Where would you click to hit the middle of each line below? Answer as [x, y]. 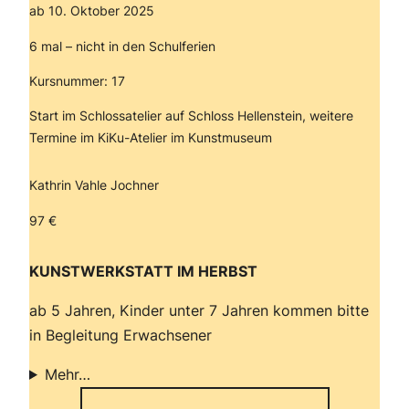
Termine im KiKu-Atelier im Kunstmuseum [152, 137]
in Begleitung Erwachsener [121, 335]
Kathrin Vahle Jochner [94, 185]
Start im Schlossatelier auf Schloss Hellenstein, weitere [191, 115]
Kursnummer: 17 [77, 80]
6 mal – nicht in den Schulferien [122, 46]
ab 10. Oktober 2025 [92, 11]
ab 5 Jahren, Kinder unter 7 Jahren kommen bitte [199, 310]
